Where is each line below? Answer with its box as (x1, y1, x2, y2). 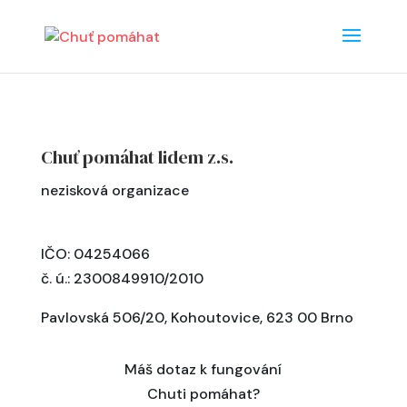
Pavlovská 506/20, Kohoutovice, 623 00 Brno (40, 308, 353, 327)
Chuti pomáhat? (146, 384, 260, 403)
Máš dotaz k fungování (124, 360, 283, 379)
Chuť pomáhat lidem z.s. (40, 144, 233, 170)
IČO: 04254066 (40, 244, 150, 263)
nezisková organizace (40, 181, 189, 200)
